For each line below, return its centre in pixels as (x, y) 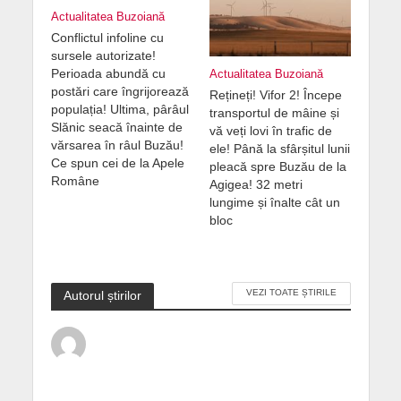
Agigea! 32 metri (256, 184)
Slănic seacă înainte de (116, 127)
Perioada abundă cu (108, 73)
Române (75, 180)
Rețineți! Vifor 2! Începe (276, 94)
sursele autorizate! (103, 55)
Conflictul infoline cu (107, 37)
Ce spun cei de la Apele (117, 162)
